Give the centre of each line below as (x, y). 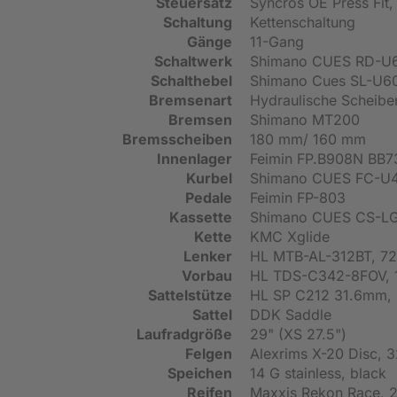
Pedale (209, 197)
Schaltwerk (193, 61)
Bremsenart (191, 100)
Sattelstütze (190, 295)
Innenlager (195, 158)
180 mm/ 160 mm (308, 139)
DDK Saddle (291, 314)
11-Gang (277, 41)
